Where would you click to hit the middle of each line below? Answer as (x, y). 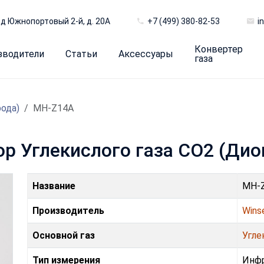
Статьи (81, 54)
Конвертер (219, 49)
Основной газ (64, 235)
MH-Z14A (53, 108)
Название (54, 186)
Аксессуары (146, 54)
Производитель (68, 210)
